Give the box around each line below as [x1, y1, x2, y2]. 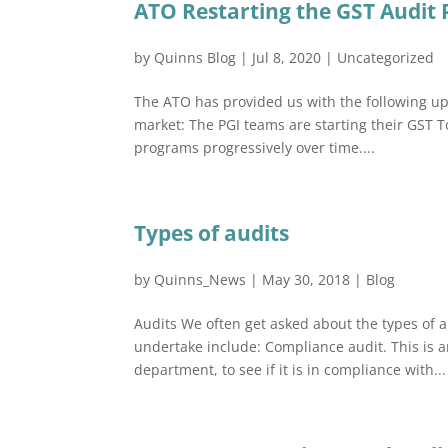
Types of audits [134, 219, 290, 247]
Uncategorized [337, 48, 435, 67]
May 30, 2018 [262, 270, 351, 289]
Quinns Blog [154, 48, 237, 67]
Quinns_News [154, 270, 247, 289]
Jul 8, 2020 [252, 48, 322, 67]
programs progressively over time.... [134, 138, 376, 157]
